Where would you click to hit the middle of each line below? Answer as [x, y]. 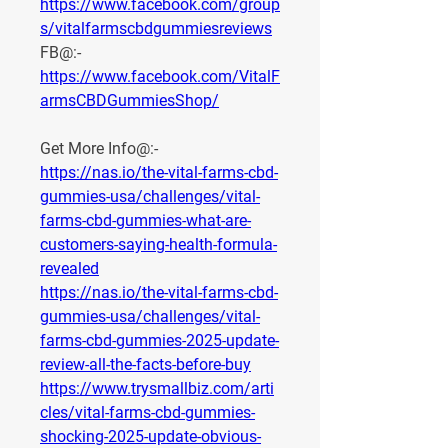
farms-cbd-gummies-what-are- [145, 221]
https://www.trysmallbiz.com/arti [157, 389]
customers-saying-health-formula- [158, 245]
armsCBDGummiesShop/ [129, 101]
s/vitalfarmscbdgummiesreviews [156, 29]
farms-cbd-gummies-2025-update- [159, 341]
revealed [69, 269]
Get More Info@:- [99, 149]
